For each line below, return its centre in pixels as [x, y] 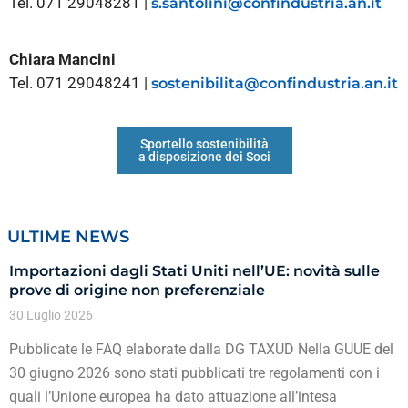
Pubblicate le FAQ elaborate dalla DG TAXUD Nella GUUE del [201, 350]
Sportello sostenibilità [204, 144]
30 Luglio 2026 [51, 316]
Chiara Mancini [62, 59]
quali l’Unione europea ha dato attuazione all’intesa [173, 397]
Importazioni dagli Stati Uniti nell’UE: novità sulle [194, 271]
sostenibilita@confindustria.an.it [275, 83]
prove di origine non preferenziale [137, 291]
